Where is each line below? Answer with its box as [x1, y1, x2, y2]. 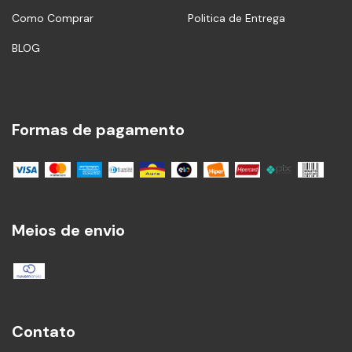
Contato [12, 321, 75, 343]
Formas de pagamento [12, 119, 185, 140]
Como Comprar [12, 10, 93, 25]
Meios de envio [12, 220, 125, 241]
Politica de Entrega [188, 10, 285, 25]
